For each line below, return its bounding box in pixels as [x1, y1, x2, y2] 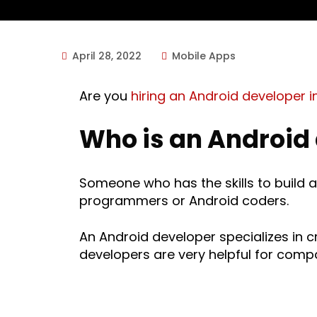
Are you [79, 87, 131, 105]
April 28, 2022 [69, 49, 142, 63]
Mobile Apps [172, 49, 236, 63]
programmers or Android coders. [79, 192, 289, 209]
